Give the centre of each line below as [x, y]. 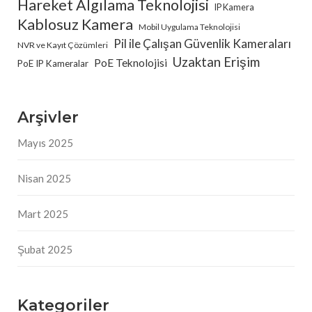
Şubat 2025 [45, 249]
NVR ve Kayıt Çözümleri [63, 45]
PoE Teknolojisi [131, 62]
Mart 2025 [43, 213]
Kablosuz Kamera [75, 24]
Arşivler [48, 117]
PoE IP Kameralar [53, 63]
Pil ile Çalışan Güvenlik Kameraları [202, 43]
